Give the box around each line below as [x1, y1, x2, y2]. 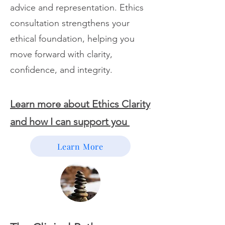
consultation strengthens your [10, 18, 130, 29]
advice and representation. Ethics [10, 2, 144, 13]
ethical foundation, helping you [10, 33, 135, 44]
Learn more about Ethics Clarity [10, 98, 150, 110]
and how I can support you [10, 116, 130, 128]
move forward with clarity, [10, 49, 113, 60]
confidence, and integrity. [10, 64, 113, 75]
